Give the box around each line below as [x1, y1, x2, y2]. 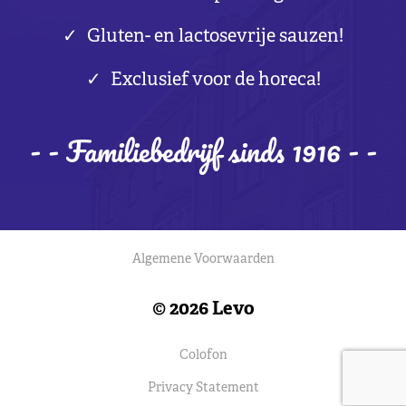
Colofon [179, 348, 227, 363]
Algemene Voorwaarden [131, 252, 275, 267]
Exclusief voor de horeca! [110, 69, 321, 92]
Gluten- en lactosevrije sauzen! [87, 25, 343, 48]
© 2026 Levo [151, 298, 255, 321]
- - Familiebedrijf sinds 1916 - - [29, 127, 377, 175]
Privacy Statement [147, 381, 259, 396]
